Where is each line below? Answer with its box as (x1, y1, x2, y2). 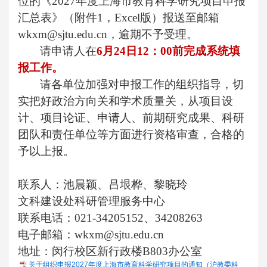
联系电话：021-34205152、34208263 (18, 212, 203, 224)
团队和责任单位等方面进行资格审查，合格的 (18, 128, 244, 141)
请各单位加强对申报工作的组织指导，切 (40, 78, 244, 91)
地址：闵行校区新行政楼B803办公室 (18, 245, 202, 257)
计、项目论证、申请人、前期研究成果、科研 (18, 111, 244, 124)
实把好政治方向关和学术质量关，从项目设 (18, 95, 233, 107)
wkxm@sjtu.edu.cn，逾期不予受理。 (18, 28, 198, 41)
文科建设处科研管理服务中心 (18, 195, 165, 207)
